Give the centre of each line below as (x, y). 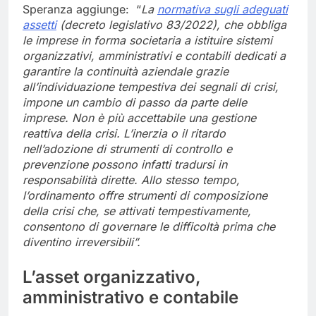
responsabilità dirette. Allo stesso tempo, (131, 180)
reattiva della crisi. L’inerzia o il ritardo (124, 133)
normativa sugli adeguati (223, 9)
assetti (39, 24)
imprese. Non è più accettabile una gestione (139, 117)
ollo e (217, 148)
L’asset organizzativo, (112, 276)
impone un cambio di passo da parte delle (135, 102)
